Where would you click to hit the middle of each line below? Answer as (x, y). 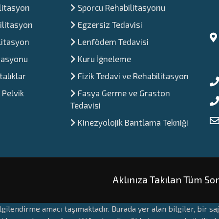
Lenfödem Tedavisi (112, 42)
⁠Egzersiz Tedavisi (109, 24)
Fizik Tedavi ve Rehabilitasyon (132, 76)
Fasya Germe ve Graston (123, 93)
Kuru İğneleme (103, 59)
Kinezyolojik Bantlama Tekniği (132, 122)
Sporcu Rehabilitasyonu (120, 7)
